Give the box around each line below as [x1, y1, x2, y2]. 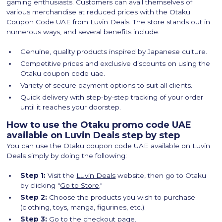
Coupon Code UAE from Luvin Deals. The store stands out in [6, 18, 211, 26]
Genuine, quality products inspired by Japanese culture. [20, 48, 208, 56]
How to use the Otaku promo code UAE [6, 119, 192, 131]
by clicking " [20, 181, 60, 190]
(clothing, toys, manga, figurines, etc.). [20, 203, 146, 212]
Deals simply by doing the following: [6, 152, 127, 160]
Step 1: [20, 171, 46, 180]
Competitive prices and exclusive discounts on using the [20, 59, 211, 68]
